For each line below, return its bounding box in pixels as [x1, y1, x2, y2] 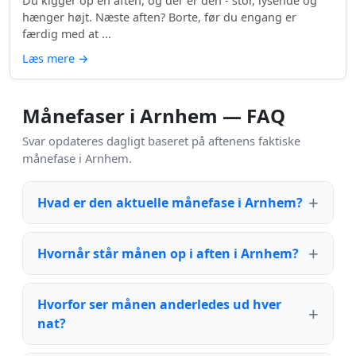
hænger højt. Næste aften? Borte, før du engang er [22, 9, 296, 25]
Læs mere [22, 50, 78, 66]
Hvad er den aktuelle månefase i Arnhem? [37, 193, 303, 211]
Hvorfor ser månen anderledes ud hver [37, 295, 281, 313]
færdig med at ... [22, 25, 111, 41]
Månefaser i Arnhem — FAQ [22, 102, 285, 129]
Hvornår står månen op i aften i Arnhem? [37, 244, 299, 262]
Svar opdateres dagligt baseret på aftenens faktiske [22, 132, 300, 149]
